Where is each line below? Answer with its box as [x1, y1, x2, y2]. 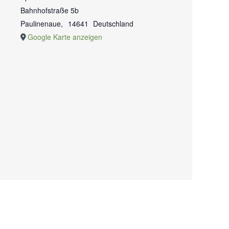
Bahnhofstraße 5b [20, 5, 79, 15]
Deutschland [93, 18, 134, 29]
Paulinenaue [20, 18, 61, 29]
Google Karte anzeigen [28, 32, 102, 42]
